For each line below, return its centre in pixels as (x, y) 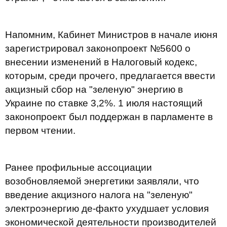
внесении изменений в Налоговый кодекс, (101, 62)
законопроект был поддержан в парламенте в (109, 117)
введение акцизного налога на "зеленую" (99, 195)
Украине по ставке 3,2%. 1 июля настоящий (104, 103)
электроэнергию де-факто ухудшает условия (107, 209)
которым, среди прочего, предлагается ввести (110, 76)
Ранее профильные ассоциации (79, 167)
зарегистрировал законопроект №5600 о (98, 48)
